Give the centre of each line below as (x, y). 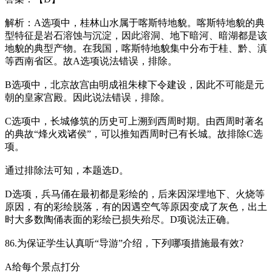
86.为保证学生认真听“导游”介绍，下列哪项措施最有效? (124, 243)
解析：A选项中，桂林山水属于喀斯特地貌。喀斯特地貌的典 (135, 22)
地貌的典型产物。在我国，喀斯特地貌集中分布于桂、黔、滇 (136, 48)
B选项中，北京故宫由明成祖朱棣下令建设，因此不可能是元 (134, 84)
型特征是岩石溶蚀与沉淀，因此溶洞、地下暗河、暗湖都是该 (136, 35)
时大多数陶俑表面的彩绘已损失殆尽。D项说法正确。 (120, 219)
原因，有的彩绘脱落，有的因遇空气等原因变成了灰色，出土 (136, 206)
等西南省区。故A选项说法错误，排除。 (91, 61)
